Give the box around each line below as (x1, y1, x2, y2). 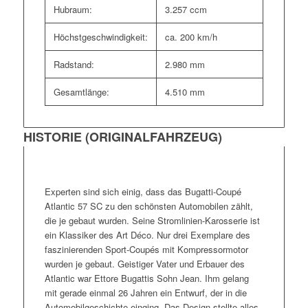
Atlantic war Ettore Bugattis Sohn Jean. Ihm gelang (44, 271, 249, 285)
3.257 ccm (164, 2, 207, 16)
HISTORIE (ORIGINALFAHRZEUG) (23, 127, 222, 146)
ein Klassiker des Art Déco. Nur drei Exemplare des (44, 228, 250, 241)
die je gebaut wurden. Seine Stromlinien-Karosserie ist (44, 213, 260, 227)
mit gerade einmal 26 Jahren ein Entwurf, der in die (44, 285, 247, 299)
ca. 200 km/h (164, 30, 217, 43)
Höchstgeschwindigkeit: (53, 30, 148, 43)
